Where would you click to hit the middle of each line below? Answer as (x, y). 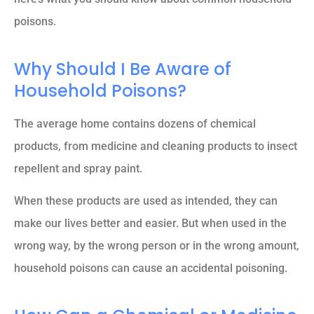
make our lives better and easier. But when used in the (150, 224)
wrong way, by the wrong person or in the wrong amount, (157, 246)
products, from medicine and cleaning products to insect (156, 146)
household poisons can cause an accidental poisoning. (151, 268)
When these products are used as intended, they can (146, 201)
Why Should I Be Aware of (123, 69)
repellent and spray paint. (78, 169)
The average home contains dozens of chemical (135, 124)
